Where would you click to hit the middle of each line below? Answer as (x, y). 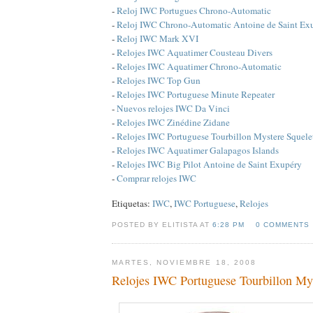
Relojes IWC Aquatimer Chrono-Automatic (199, 66)
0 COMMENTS (282, 224)
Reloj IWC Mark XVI (158, 38)
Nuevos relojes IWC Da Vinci (173, 108)
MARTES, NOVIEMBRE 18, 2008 (184, 262)
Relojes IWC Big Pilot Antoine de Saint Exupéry (209, 164)
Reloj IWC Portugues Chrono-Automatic (194, 10)
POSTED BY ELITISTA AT (162, 224)
